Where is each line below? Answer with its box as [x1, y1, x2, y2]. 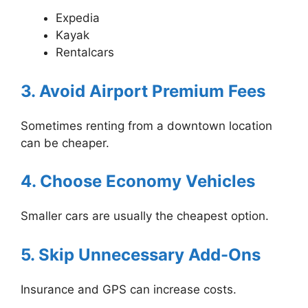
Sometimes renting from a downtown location [21, 118, 272, 133]
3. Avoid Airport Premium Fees [21, 80, 265, 101]
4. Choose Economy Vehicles [21, 171, 255, 192]
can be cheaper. [21, 135, 109, 150]
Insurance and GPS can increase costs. [21, 282, 236, 296]
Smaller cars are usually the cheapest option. [21, 209, 269, 223]
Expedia [56, 11, 100, 25]
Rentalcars [56, 45, 114, 60]
